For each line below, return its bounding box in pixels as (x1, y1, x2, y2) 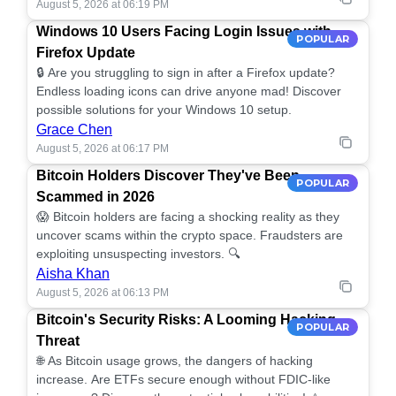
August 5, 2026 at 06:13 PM (36, 286, 169, 299)
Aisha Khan (36, 266, 110, 281)
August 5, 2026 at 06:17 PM (36, 142, 169, 155)
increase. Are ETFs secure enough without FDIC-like (36, 372, 331, 386)
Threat (36, 333, 80, 348)
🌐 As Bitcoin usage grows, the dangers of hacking (36, 354, 313, 368)
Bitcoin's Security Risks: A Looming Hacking (36, 312, 336, 327)
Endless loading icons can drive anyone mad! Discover (36, 84, 341, 98)
